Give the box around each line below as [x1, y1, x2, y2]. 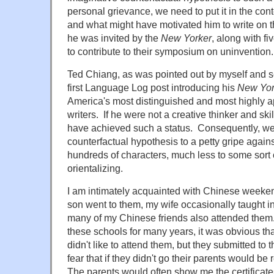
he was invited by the [67, 32, 161, 43]
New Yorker [161, 32, 212, 43]
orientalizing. [67, 162, 123, 174]
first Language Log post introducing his [67, 81, 237, 93]
